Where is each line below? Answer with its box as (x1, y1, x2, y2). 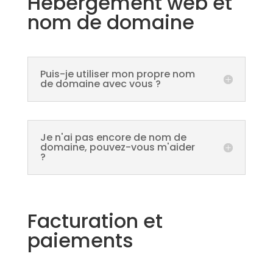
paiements (27, 226, 133, 254)
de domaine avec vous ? (40, 76, 161, 91)
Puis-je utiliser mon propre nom (40, 66, 195, 81)
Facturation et (27, 207, 163, 235)
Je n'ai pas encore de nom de (40, 130, 186, 144)
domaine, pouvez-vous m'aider (40, 140, 195, 154)
